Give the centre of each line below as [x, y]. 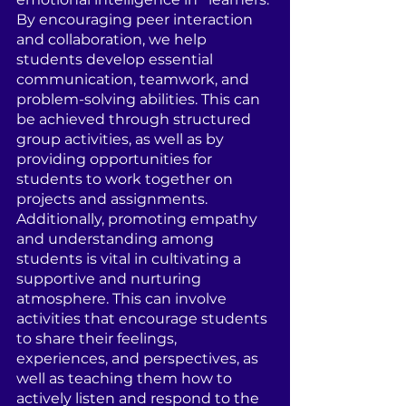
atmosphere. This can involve [123, 299]
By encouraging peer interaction [136, 19]
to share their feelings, [98, 338]
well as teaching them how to [126, 378]
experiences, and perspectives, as [139, 358]
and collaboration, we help [113, 39]
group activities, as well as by [122, 139]
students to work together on [126, 179]
